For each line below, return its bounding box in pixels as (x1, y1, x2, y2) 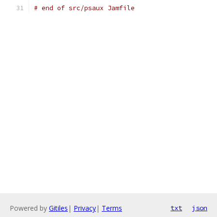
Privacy (74, 203, 96, 213)
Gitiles (49, 203, 68, 213)
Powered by (10, 203, 49, 213)
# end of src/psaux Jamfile (34, 4, 135, 12)
